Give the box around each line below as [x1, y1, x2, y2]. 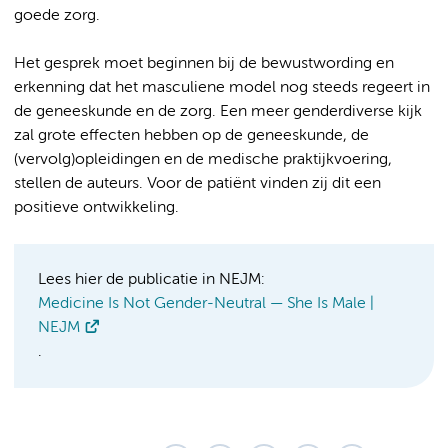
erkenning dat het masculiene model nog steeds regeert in [14, 79, 430, 96]
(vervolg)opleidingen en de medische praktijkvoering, [14, 151, 392, 168]
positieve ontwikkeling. [14, 199, 179, 216]
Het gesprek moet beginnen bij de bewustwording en [14, 55, 394, 72]
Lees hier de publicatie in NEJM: [38, 271, 265, 288]
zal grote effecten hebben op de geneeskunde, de [14, 127, 369, 144]
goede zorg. [14, 7, 100, 24]
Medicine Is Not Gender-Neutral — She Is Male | [38, 295, 374, 312]
